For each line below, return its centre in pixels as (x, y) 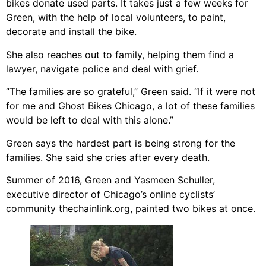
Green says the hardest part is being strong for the (121, 143)
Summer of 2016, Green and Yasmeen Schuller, (110, 180)
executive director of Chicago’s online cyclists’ (110, 194)
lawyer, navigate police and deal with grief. (102, 69)
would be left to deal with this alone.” (90, 120)
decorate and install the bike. (71, 32)
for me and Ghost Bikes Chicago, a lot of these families (130, 106)
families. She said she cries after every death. (108, 157)
